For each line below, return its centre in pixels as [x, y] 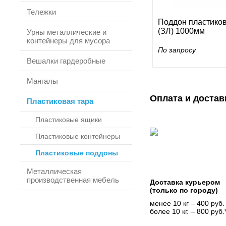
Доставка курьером [185, 182]
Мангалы [42, 81]
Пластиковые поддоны [77, 153]
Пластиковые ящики [69, 120]
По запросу [177, 50]
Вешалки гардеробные [66, 61]
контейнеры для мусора [68, 41]
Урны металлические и [67, 32]
